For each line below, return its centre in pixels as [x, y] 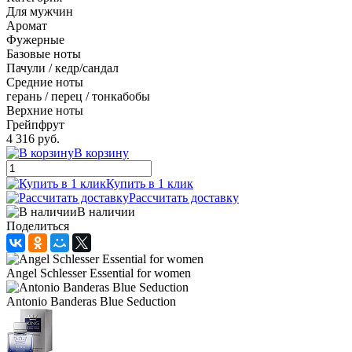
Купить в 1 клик [150, 183]
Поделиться [38, 225]
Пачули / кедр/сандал [62, 68]
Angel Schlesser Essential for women [99, 273]
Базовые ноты [44, 53]
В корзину [101, 152]
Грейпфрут [35, 124]
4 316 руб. [33, 138]
